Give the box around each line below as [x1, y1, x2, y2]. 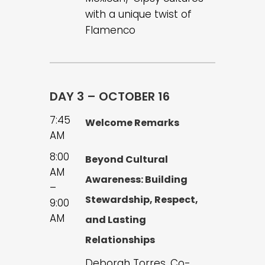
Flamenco [85, 23, 135, 38]
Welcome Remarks [85, 116, 179, 130]
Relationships [85, 233, 155, 247]
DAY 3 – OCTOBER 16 [50, 88, 170, 105]
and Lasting [85, 213, 146, 227]
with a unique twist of [85, 7, 192, 22]
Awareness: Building [85, 173, 188, 187]
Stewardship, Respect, [85, 193, 198, 207]
